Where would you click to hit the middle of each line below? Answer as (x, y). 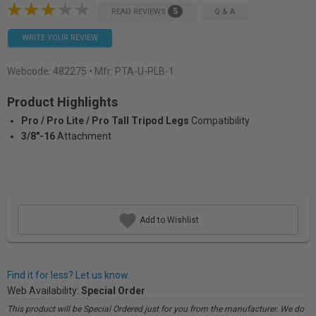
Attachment (84, 136)
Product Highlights (62, 102)
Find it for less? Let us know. (68, 275)
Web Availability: (44, 291)
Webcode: (30, 71)
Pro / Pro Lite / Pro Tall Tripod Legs (105, 121)
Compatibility (220, 121)
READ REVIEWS (140, 11)
